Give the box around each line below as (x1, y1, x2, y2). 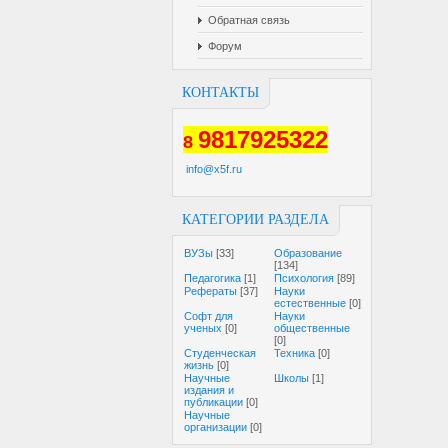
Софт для (184, 310, 233, 322)
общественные (274, 322, 350, 334)
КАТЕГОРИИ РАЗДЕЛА (182, 212, 329, 227)
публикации (184, 396, 243, 408)
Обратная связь (208, 14, 290, 26)
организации (184, 421, 247, 433)
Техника (274, 347, 315, 359)
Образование (274, 247, 342, 259)
